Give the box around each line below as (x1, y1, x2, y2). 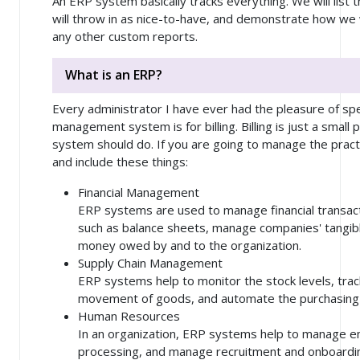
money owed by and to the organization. (78, 237, 301, 254)
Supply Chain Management (78, 255, 223, 272)
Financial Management (78, 184, 199, 201)
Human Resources (78, 308, 180, 325)
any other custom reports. (52, 27, 198, 44)
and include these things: (52, 153, 188, 170)
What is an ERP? (65, 66, 162, 84)
